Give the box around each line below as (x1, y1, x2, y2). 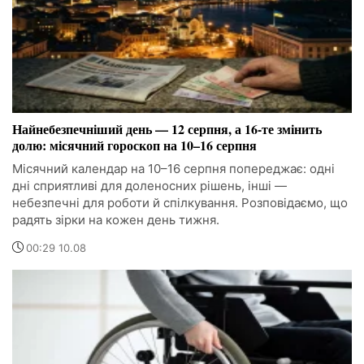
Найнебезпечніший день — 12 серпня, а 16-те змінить (12, 119, 322, 138)
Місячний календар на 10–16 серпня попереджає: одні (12, 160, 335, 176)
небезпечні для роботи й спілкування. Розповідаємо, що (12, 194, 348, 210)
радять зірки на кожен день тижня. (12, 211, 219, 227)
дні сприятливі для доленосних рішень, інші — (12, 177, 287, 193)
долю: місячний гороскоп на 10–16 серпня (12, 135, 257, 154)
